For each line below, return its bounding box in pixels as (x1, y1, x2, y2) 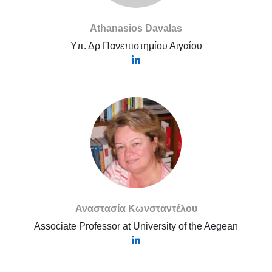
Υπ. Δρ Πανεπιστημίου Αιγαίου (70, 41, 202, 51)
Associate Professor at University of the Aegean (34, 221, 238, 231)
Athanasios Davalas (90, 23, 182, 33)
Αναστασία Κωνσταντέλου (75, 203, 197, 214)
